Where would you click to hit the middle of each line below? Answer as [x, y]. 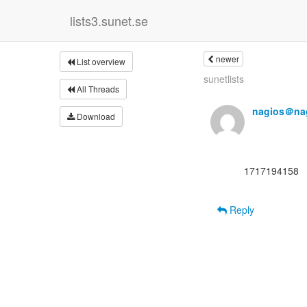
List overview [100, 61]
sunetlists [224, 79]
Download [95, 116]
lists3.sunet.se [109, 21]
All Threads [97, 89]
